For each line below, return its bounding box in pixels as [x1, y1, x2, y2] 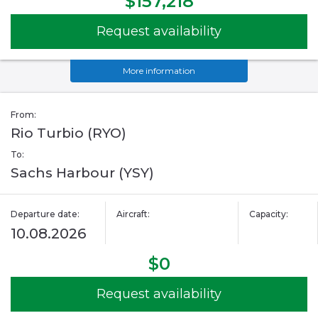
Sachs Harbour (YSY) [11, 165, 154, 182]
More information [123, 65, 195, 77]
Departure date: [11, 209, 79, 220]
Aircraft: [116, 209, 150, 220]
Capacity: [248, 209, 288, 220]
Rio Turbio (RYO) [11, 125, 126, 142]
